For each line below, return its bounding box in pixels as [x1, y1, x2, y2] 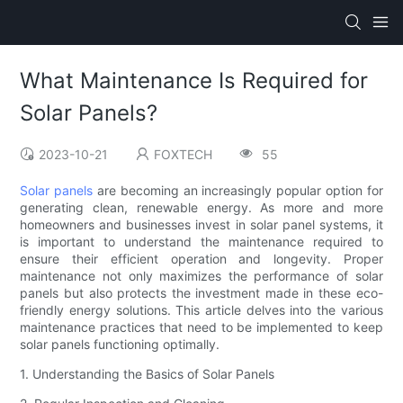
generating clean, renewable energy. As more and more [20, 200, 383, 216]
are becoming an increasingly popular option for [93, 183, 383, 199]
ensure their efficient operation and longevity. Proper [20, 251, 383, 267]
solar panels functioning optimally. [20, 336, 220, 353]
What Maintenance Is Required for [20, 67, 369, 94]
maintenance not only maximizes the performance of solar [20, 268, 383, 284]
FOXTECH [154, 147, 213, 163]
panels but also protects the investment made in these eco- [20, 285, 383, 301]
